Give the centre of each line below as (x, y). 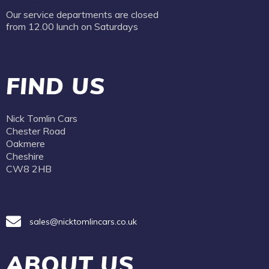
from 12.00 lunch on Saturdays (73, 26)
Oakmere (26, 144)
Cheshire (25, 156)
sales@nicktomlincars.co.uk (83, 221)
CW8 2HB (29, 169)
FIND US (56, 86)
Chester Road (36, 131)
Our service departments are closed (82, 14)
